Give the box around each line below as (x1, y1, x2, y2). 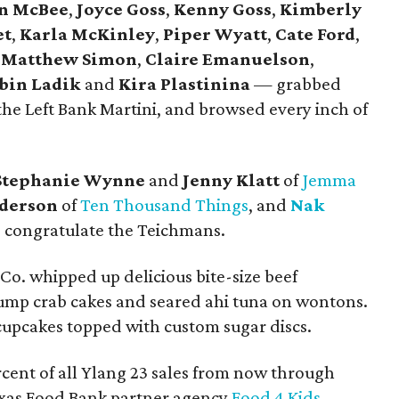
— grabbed (250, 73, 341, 94)
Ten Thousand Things (80, 194, 248, 216)
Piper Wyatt (163, 23, 267, 45)
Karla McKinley (20, 23, 155, 45)
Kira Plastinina (118, 73, 250, 94)
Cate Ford (275, 23, 355, 45)
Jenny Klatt (183, 169, 280, 191)
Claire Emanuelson (145, 48, 310, 69)
